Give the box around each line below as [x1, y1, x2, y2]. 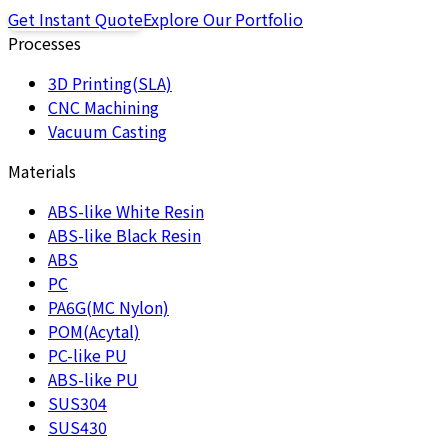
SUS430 [48, 414, 107, 439]
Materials [8, 158, 76, 183]
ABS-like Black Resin [48, 222, 201, 247]
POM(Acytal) [48, 318, 140, 343]
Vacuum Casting [48, 118, 167, 143]
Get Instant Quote [8, 6, 143, 31]
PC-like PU [48, 342, 127, 367]
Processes [8, 30, 81, 55]
